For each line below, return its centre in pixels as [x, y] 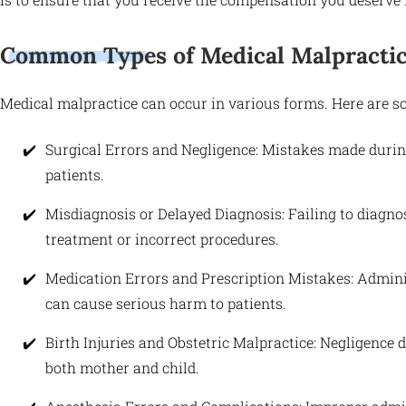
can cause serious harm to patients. [166, 304]
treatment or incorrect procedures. [162, 239]
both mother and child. [122, 368]
